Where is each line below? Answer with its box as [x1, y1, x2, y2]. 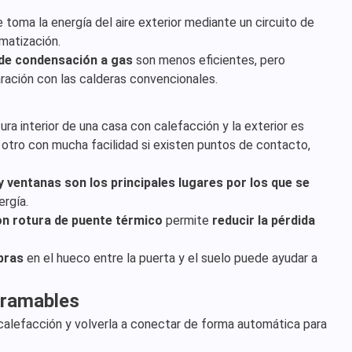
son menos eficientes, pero [133, 53, 285, 68]
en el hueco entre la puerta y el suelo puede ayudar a [24, 251, 317, 266]
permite [163, 213, 212, 228]
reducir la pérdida [212, 213, 315, 228]
